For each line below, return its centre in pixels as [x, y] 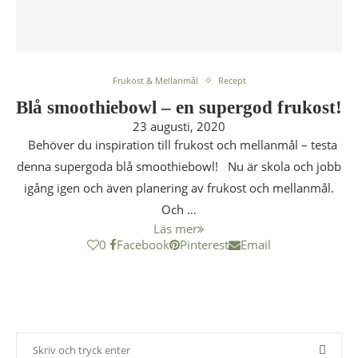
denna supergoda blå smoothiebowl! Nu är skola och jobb [179, 166]
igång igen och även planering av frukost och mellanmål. [179, 188]
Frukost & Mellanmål [155, 80]
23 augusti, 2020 [179, 126]
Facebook [143, 245]
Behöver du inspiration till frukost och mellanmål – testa [179, 145]
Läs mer [175, 229]
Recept [232, 80]
